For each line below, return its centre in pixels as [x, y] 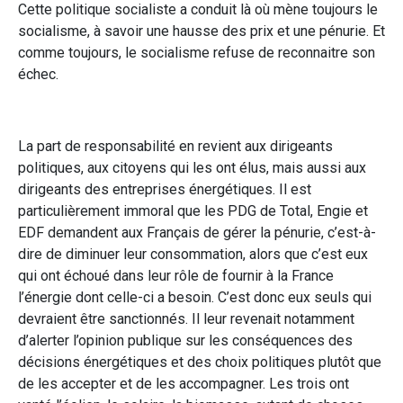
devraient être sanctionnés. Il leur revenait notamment [186, 318]
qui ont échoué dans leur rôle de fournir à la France [176, 275]
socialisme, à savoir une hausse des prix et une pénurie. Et [201, 31]
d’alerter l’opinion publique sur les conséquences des [185, 340]
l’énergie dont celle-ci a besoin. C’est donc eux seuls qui [195, 297]
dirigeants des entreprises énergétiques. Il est [165, 189]
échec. [38, 74]
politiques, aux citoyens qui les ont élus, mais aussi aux [192, 167]
